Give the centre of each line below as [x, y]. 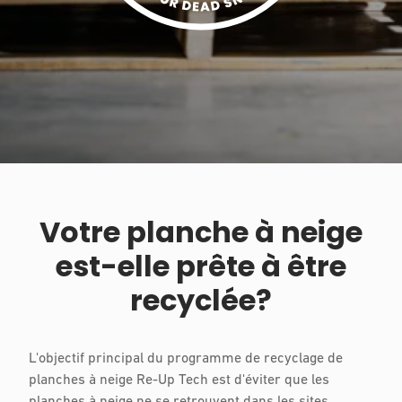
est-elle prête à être [201, 267]
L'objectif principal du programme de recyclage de [186, 359]
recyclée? [201, 301]
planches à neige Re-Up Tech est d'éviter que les [179, 381]
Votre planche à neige [201, 232]
